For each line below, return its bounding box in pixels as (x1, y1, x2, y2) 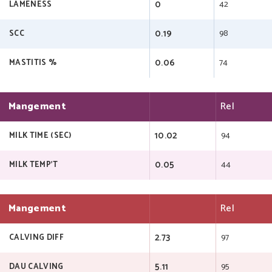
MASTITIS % (9, 56, 57, 69)
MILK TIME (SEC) (9, 129, 72, 142)
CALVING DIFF (9, 231, 64, 244)
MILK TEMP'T (9, 158, 58, 171)
